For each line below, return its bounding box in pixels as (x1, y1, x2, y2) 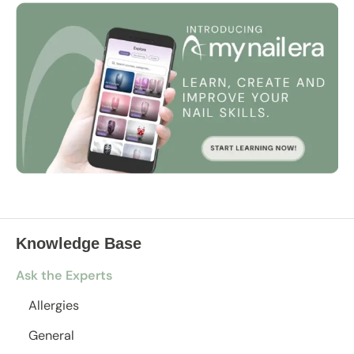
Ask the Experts (16, 267, 112, 284)
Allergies (28, 297, 79, 314)
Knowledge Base (16, 235, 141, 253)
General (28, 327, 74, 345)
